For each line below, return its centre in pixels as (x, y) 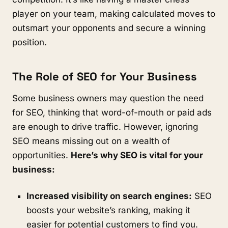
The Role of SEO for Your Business (105, 76)
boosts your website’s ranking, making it (108, 210)
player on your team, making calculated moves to (114, 14)
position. (30, 42)
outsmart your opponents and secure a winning (109, 28)
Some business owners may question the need (108, 98)
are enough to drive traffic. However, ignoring (105, 127)
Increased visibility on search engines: (109, 196)
